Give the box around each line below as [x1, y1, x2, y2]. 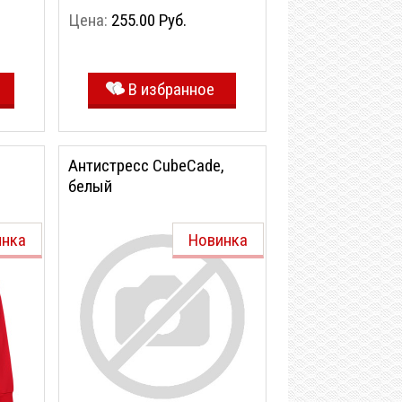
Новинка [188, 230, 248, 250]
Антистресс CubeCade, [68, 155, 224, 176]
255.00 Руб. [111, 10, 187, 31]
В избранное [127, 79, 214, 100]
